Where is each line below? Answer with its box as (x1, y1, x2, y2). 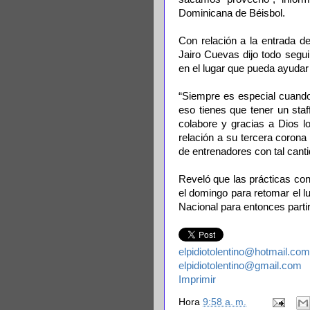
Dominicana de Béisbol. (179, 8, 285, 19)
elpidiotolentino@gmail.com (179, 260, 302, 271)
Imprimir (179, 274, 216, 285)
